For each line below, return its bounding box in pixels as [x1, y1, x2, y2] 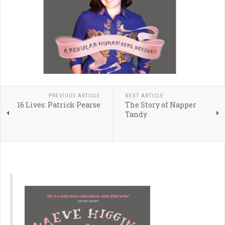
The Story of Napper [125, 100, 196, 109]
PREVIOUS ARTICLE [48, 92, 100, 99]
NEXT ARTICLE [125, 92, 164, 99]
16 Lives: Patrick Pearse [17, 100, 100, 109]
